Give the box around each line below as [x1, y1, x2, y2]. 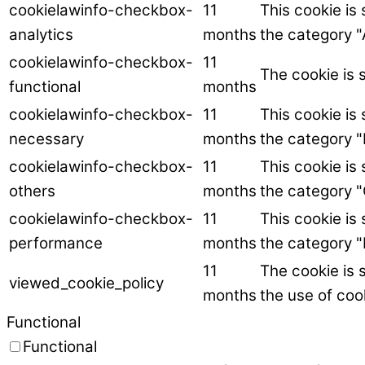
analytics [9, 25, 73, 45]
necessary [9, 130, 84, 149]
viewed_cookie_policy [9, 274, 164, 293]
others [9, 182, 55, 201]
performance [9, 234, 103, 253]
